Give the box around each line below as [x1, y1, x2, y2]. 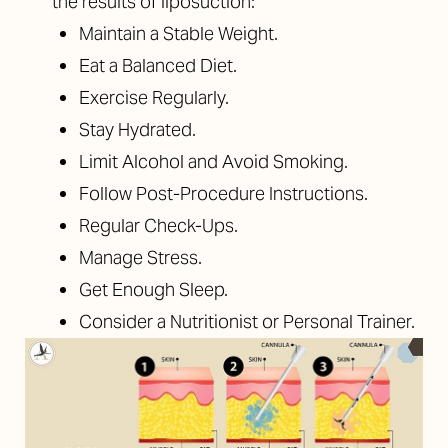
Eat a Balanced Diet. [79, 54, 237, 77]
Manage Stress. [79, 246, 202, 269]
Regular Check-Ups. [79, 214, 238, 237]
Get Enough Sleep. [79, 278, 228, 301]
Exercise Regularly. [79, 86, 229, 109]
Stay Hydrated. [79, 118, 196, 141]
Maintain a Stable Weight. [79, 22, 278, 45]
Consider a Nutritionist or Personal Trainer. [79, 310, 415, 333]
